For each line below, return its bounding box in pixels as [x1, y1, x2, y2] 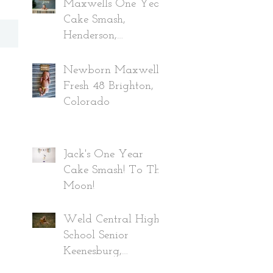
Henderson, [63, 30, 117, 41]
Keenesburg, [63, 246, 122, 257]
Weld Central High [63, 214, 160, 225]
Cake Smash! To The [63, 165, 165, 176]
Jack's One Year [63, 149, 143, 160]
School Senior [63, 230, 129, 241]
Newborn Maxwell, [63, 65, 161, 76]
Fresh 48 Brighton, [63, 80, 154, 92]
